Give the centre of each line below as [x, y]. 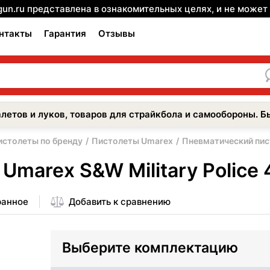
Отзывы [117, 33]
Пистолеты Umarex [132, 141]
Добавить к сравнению [120, 201]
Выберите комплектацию [150, 247]
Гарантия [65, 33]
